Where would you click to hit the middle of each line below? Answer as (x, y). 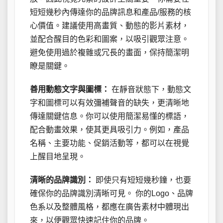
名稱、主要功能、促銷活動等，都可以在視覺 (110, 143)
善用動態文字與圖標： (70, 90)
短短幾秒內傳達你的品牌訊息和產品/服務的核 (111, 12)
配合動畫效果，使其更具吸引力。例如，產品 (110, 130)
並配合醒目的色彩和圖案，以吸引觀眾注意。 (110, 39)
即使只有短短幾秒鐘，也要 (142, 180)
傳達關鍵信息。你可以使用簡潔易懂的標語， (110, 116)
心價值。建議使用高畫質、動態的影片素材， (110, 26)
